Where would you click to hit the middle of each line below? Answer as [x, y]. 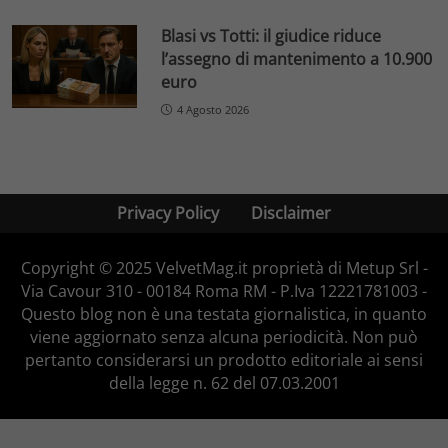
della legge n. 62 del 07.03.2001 [224, 383]
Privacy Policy [168, 213]
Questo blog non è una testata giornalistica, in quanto [224, 314]
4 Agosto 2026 [213, 109]
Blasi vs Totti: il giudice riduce [271, 35]
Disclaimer [291, 213]
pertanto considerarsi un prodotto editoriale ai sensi [224, 360]
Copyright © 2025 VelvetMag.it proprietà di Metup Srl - [224, 268]
